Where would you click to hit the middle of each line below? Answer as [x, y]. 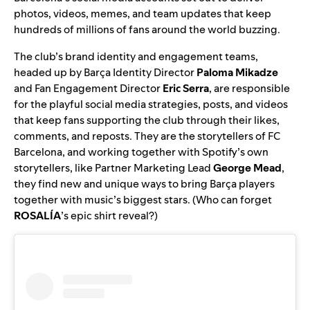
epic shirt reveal [110, 215]
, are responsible [249, 88]
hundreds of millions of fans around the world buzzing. [147, 29]
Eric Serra [186, 88]
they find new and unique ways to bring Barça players [144, 183]
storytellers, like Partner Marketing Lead [113, 167]
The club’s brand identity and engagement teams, [136, 56]
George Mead [247, 167]
